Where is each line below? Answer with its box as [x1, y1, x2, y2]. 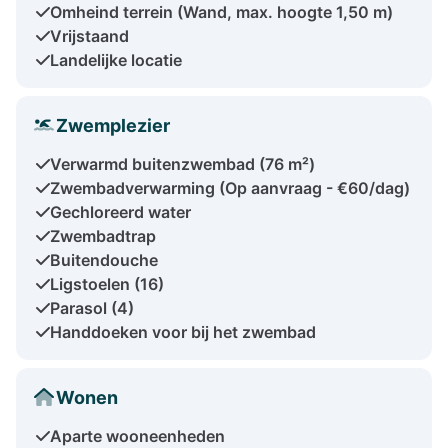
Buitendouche [50, 249, 158, 270]
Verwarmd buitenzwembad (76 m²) [50, 153, 315, 174]
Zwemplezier [56, 114, 170, 136]
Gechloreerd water [50, 201, 191, 222]
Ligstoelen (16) [50, 273, 164, 294]
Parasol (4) [50, 297, 134, 318]
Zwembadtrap [50, 225, 156, 246]
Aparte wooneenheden [50, 425, 225, 446]
